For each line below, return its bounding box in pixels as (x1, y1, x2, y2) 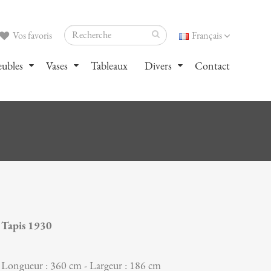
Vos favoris (10, 30, 52, 42)
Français (189, 30, 224, 42)
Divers (144, 59, 172, 73)
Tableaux (90, 59, 128, 73)
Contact (194, 59, 230, 73)
